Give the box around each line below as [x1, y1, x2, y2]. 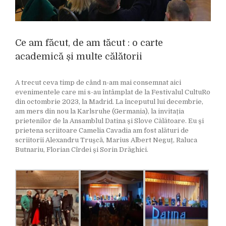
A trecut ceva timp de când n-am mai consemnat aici [15, 79, 181, 86]
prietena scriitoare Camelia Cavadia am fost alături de [15, 127, 189, 134]
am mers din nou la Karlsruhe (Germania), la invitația [15, 107, 184, 115]
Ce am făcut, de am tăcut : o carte [15, 38, 163, 48]
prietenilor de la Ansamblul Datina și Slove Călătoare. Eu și [15, 117, 204, 125]
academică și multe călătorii [15, 51, 142, 62]
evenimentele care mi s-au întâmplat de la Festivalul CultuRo [15, 88, 210, 96]
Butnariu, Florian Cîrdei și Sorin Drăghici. [15, 146, 148, 153]
